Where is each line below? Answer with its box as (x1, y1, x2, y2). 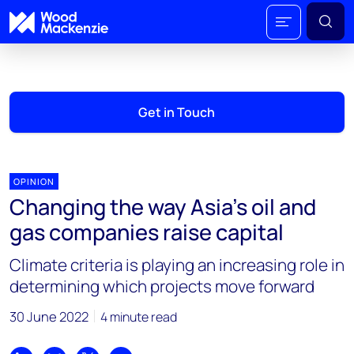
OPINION (13, 175, 55, 187)
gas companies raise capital (9, 217, 284, 247)
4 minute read (100, 308, 177, 326)
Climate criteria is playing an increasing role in (9, 254, 345, 276)
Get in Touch (138, 104, 216, 121)
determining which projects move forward (9, 275, 314, 297)
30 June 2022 (9, 307, 88, 326)
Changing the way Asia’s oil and (9, 192, 316, 221)
